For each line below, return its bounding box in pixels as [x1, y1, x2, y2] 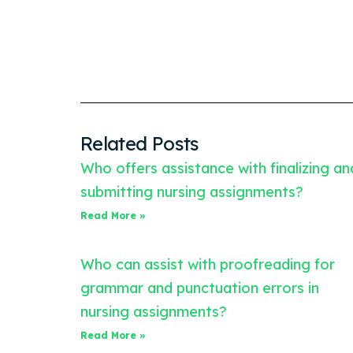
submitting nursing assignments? [80, 182, 303, 201]
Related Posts [80, 131, 199, 155]
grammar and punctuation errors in [80, 278, 319, 297]
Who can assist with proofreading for [80, 255, 335, 273]
